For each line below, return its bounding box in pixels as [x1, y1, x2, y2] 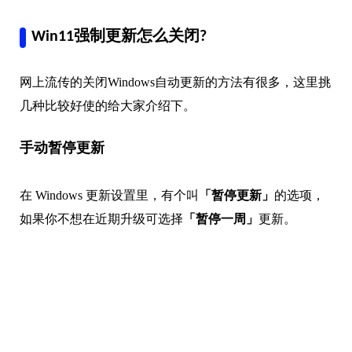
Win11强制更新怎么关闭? [31, 29, 207, 46]
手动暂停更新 [20, 141, 104, 157]
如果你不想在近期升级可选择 [20, 212, 183, 226]
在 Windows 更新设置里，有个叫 [20, 189, 199, 203]
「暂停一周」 [183, 212, 258, 226]
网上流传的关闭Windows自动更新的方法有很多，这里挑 [20, 75, 331, 90]
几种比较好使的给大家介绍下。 [20, 99, 196, 113]
